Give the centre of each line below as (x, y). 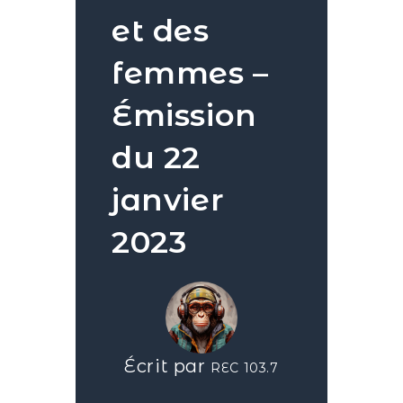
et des (161, 31)
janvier (168, 200)
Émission (184, 115)
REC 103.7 (245, 368)
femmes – (190, 73)
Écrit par (168, 366)
